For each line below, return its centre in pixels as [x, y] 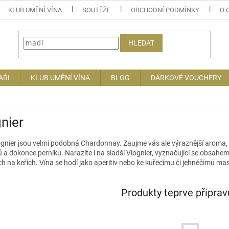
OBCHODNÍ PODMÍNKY [165, 10]
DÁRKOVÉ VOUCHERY [186, 78]
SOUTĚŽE [97, 10]
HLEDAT [142, 43]
